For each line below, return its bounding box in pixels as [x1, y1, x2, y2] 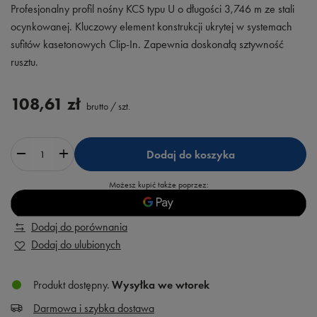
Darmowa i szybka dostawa [33, 301, 154, 315]
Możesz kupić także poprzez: [108, 180, 209, 190]
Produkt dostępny [33, 278, 107, 292]
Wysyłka [112, 278, 158, 292]
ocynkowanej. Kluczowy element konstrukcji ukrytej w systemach [11, 20, 292, 33]
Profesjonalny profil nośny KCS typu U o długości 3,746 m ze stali [11, 2, 294, 16]
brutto [84, 100, 108, 113]
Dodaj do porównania [31, 220, 127, 234]
